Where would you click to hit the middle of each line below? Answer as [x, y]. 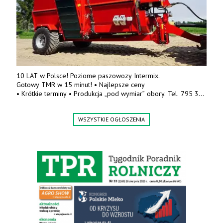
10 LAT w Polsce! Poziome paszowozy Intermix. [89, 76]
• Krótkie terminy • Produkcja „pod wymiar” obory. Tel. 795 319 [111, 94]
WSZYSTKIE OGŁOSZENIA [111, 119]
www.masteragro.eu [46, 112]
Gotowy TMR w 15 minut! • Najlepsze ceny [82, 85]
